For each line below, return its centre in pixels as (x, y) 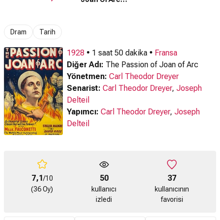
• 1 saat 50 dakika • (120, 53)
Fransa (166, 53)
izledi (104, 200)
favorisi (172, 200)
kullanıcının (172, 189)
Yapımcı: (83, 112)
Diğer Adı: (85, 65)
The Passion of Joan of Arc (151, 65)
